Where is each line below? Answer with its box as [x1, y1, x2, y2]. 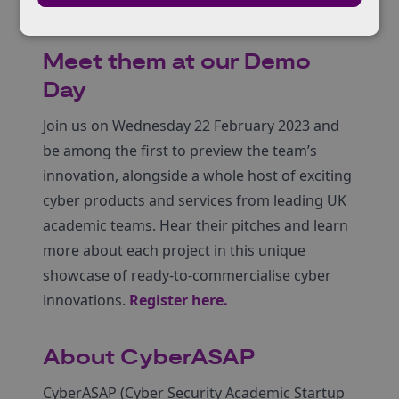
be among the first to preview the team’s [43, 141, 317, 160]
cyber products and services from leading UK [43, 191, 346, 210]
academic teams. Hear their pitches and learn [43, 216, 348, 235]
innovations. [43, 290, 129, 310]
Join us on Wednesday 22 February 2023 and [43, 116, 339, 135]
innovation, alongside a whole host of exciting [43, 166, 352, 185]
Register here [129, 290, 224, 310]
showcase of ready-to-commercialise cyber [43, 265, 331, 285]
